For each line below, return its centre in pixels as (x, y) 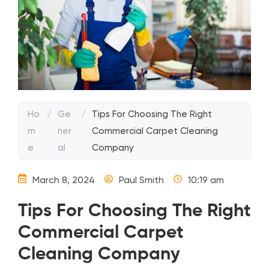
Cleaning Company (99, 255)
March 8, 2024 (64, 180)
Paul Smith (141, 180)
